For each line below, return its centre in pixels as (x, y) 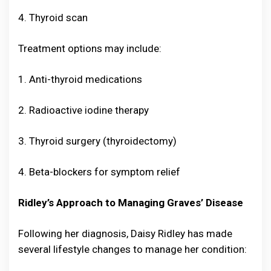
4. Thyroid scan (53, 18)
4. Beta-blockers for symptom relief (99, 172)
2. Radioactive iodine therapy (83, 110)
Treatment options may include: (90, 49)
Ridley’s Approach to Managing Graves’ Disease (131, 203)
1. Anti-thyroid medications (80, 80)
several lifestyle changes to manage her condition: (132, 250)
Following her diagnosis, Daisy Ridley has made (125, 234)
